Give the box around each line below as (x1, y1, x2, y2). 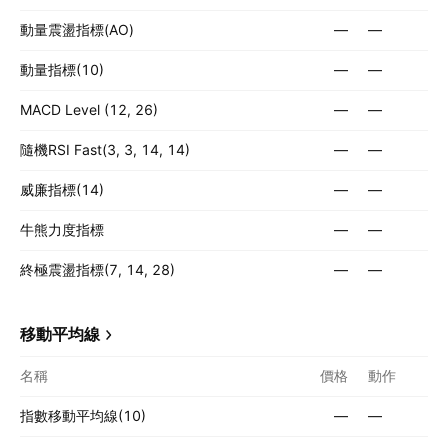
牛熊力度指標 (20, 221, 104, 238)
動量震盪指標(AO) (20, 21, 134, 38)
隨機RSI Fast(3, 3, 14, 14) (20, 141, 190, 158)
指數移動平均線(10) (20, 407, 146, 424)
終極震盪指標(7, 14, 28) (20, 261, 175, 278)
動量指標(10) (20, 61, 104, 78)
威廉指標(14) (20, 181, 104, 198)
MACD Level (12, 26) (20, 101, 158, 118)
